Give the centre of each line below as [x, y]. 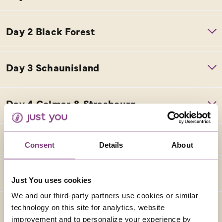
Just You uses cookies [52, 180]
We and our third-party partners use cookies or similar [105, 196]
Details [111, 145]
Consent [40, 145]
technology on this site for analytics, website [88, 208]
